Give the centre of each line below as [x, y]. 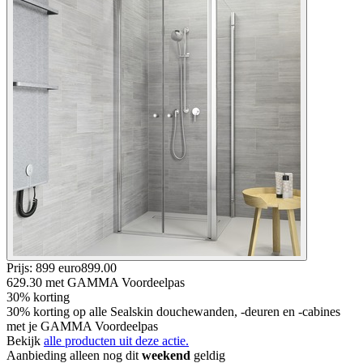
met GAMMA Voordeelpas [115, 282]
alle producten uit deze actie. [116, 340]
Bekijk [25, 340]
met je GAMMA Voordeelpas [82, 326]
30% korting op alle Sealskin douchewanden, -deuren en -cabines [173, 311]
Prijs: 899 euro [44, 267]
